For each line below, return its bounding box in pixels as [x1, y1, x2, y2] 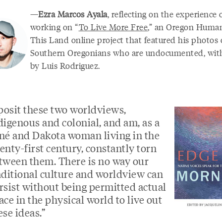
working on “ [30, 21, 79, 33]
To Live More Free [78, 21, 148, 33]
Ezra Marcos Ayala [38, 8, 108, 20]
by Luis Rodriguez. [30, 59, 100, 72]
